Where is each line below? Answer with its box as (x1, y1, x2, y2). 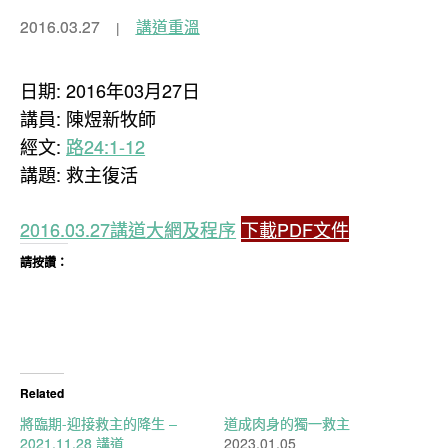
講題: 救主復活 (20, 161, 138, 187)
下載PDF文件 (241, 216, 349, 242)
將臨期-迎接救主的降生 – (20, 413, 177, 433)
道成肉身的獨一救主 (224, 413, 350, 433)
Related (20, 384, 64, 402)
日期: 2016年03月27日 (20, 77, 200, 103)
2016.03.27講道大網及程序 (20, 216, 236, 242)
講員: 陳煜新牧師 (20, 105, 156, 131)
